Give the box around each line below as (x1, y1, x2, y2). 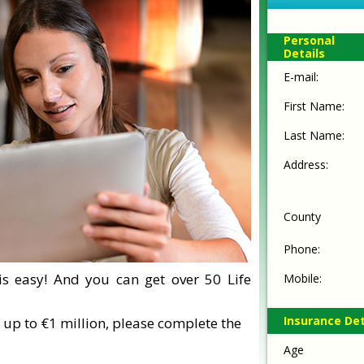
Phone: (284, 241, 320, 257)
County (284, 209, 321, 224)
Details (284, 45, 325, 61)
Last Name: (284, 128, 344, 143)
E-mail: (284, 69, 318, 84)
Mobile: (284, 271, 322, 286)
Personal (284, 32, 335, 48)
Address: (284, 157, 328, 172)
